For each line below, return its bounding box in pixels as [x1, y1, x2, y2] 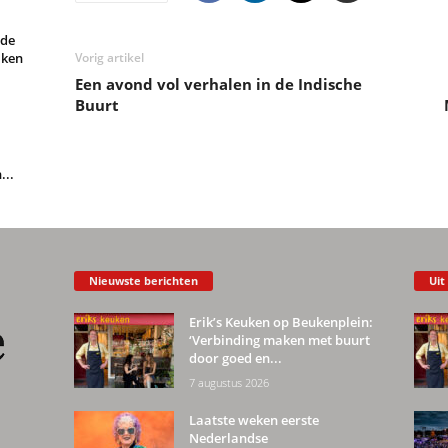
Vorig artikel [74, 49, 144, 66]
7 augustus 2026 [188, 375, 269, 391]
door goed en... [188, 349, 282, 368]
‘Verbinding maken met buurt [188, 331, 370, 350]
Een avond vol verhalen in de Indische [74, 74, 362, 94]
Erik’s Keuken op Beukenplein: [188, 313, 373, 332]
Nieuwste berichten [88, 273, 198, 289]
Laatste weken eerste [188, 411, 319, 430]
